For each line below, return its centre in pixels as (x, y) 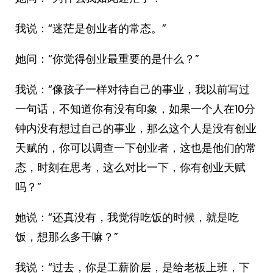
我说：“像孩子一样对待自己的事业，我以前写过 (133, 89)
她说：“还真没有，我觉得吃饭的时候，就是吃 (127, 217)
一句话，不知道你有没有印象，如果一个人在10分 (135, 109)
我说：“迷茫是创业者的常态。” (91, 28)
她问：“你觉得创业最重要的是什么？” (107, 59)
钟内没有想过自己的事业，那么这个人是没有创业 (136, 128)
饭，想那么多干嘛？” (67, 237)
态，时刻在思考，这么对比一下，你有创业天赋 (130, 167)
